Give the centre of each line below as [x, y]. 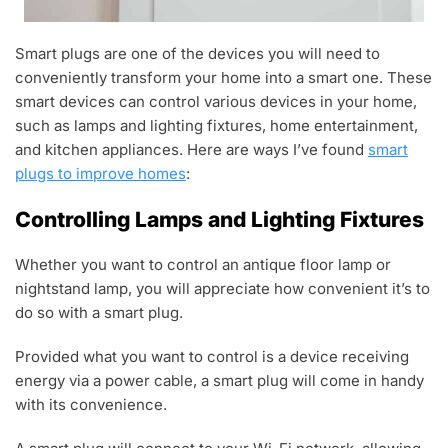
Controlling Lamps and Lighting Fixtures [219, 220]
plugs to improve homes [100, 174]
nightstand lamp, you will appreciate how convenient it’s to [222, 289]
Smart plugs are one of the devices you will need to [197, 54]
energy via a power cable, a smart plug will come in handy [219, 381]
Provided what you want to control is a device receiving [212, 357]
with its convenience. [91, 405]
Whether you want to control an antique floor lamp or [203, 265]
